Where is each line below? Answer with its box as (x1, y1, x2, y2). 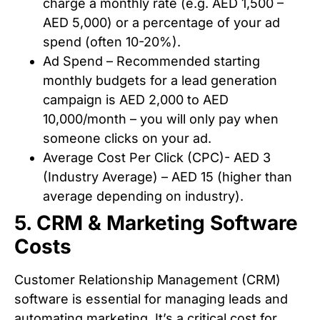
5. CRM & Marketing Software (14, 210, 298, 235)
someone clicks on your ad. (43, 130, 211, 146)
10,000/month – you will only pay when (43, 111, 279, 126)
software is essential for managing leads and (14, 291, 288, 306)
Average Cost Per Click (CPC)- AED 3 (43, 149, 271, 165)
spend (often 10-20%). (43, 34, 181, 49)
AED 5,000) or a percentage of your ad (43, 14, 280, 30)
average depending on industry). (43, 188, 244, 204)
